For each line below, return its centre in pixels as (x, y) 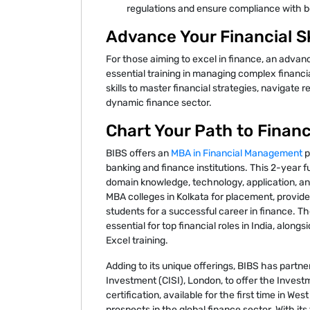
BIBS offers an (138, 153)
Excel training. (137, 240)
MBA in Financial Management (237, 153)
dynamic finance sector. (159, 102)
